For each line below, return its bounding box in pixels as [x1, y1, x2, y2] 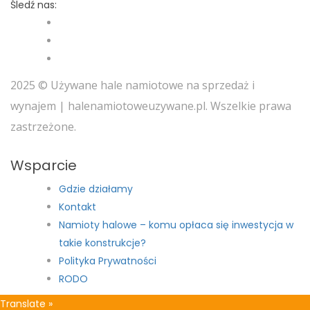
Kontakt [59, 200, 96, 215]
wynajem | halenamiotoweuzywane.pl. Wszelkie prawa [10, 98, 291, 114]
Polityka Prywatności [59, 254, 156, 268]
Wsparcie [10, 156, 77, 176]
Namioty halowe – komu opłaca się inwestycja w [59, 218, 293, 232]
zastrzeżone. [10, 119, 76, 135]
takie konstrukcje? [59, 236, 146, 250]
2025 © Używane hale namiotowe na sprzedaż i [10, 77, 255, 93]
